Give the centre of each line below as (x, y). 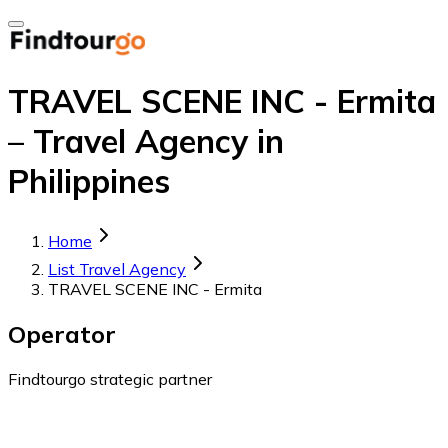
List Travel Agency (117, 268)
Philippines (89, 181)
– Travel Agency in (146, 141)
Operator (62, 333)
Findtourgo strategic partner (110, 378)
